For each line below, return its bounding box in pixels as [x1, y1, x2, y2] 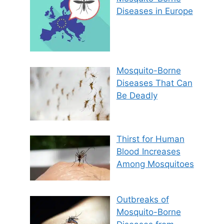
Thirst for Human [116, 134, 184, 144]
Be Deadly [116, 90, 157, 100]
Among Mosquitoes [116, 159, 194, 169]
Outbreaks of [116, 194, 169, 204]
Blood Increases [116, 146, 180, 157]
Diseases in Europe [116, 5, 193, 16]
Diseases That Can [116, 77, 192, 88]
